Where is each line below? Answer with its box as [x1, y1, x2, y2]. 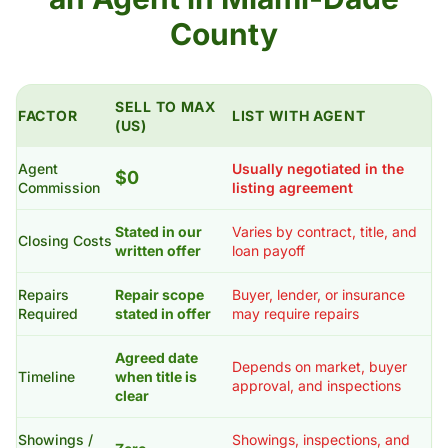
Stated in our [115, 223, 202, 240]
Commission [18, 179, 100, 196]
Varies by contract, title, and [232, 223, 417, 240]
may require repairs [232, 305, 359, 322]
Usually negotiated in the [232, 160, 404, 177]
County [170, 16, 278, 52]
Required [18, 305, 78, 322]
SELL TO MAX [115, 98, 216, 115]
